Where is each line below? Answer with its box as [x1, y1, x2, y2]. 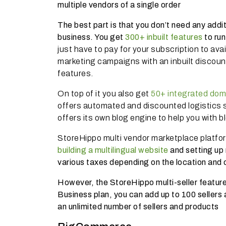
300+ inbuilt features [125, 32, 203, 41]
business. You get [58, 32, 125, 41]
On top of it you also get [58, 89, 151, 98]
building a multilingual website [58, 145, 168, 154]
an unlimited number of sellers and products [58, 202, 219, 211]
